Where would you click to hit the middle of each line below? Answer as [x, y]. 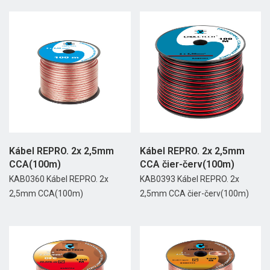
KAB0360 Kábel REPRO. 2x [59, 179]
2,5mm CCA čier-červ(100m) [194, 194]
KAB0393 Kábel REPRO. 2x [189, 179]
